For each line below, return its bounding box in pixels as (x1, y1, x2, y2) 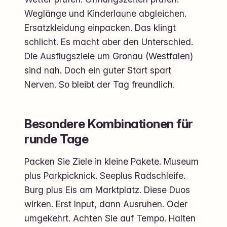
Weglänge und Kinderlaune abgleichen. (24, 8, 186, 19)
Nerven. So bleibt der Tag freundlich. (24, 79, 175, 90)
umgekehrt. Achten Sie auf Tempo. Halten (24, 213, 196, 224)
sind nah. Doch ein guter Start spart (24, 65, 171, 76)
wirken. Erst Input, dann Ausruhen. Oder (24, 199, 187, 210)
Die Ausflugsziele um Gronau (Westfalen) (24, 51, 193, 62)
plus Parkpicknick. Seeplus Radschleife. (24, 170, 185, 181)
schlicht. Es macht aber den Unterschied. (24, 36, 193, 48)
